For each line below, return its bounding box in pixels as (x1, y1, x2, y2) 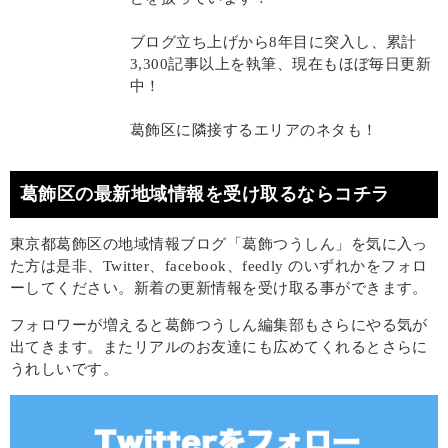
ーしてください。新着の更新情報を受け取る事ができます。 (10, 280, 428, 297)
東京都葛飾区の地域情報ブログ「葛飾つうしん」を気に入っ (10, 236, 428, 253)
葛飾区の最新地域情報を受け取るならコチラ (20, 184, 390, 205)
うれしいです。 (10, 361, 119, 378)
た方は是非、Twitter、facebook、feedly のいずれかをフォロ (10, 258, 428, 275)
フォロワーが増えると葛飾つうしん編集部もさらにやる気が (10, 317, 428, 334)
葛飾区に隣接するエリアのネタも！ (129, 122, 378, 139)
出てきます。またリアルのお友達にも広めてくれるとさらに (10, 339, 428, 356)
